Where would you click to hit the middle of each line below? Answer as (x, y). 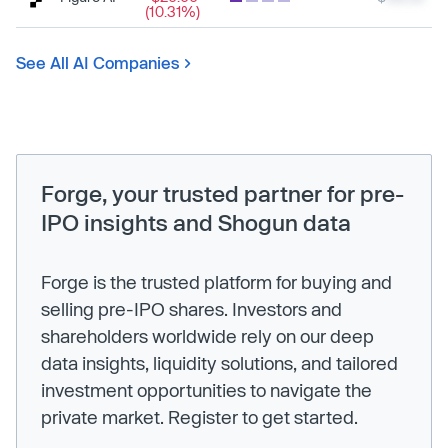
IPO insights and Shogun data (196, 221)
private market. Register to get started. (199, 416)
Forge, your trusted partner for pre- (222, 192)
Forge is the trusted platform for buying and (216, 281)
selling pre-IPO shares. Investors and (191, 308)
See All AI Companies (98, 62)
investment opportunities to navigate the (206, 389)
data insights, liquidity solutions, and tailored (219, 362)
